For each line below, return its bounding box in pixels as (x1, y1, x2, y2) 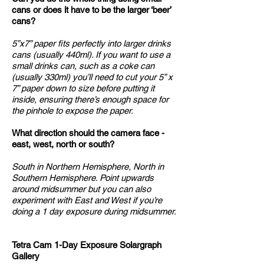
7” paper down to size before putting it (12, 82, 154, 93)
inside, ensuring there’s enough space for (12, 94, 169, 104)
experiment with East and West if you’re (12, 194, 162, 205)
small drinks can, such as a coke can (12, 60, 154, 71)
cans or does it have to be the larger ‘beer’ (12, 4, 171, 15)
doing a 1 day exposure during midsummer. (12, 206, 176, 216)
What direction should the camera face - (12, 127, 164, 138)
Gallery (12, 250, 39, 261)
